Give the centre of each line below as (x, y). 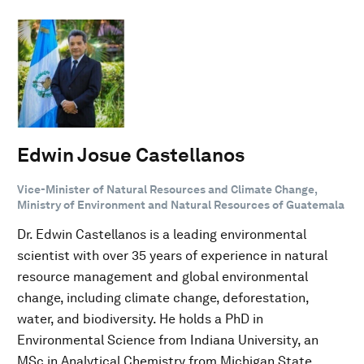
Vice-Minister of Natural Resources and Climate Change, (167, 189)
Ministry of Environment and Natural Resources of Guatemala (181, 204)
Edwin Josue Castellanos (131, 154)
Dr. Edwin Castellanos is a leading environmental (162, 234)
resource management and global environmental (162, 276)
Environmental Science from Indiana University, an (168, 340)
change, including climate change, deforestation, (163, 297)
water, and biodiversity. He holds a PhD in (140, 318)
